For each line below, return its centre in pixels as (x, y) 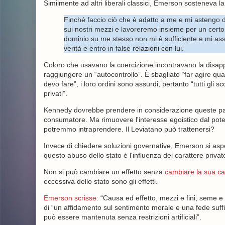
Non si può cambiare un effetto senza (104, 172)
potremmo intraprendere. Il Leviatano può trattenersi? (129, 129)
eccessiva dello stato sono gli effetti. (100, 181)
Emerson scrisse (70, 198)
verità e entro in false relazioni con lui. (124, 48)
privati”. (55, 93)
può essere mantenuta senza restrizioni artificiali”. (123, 217)
